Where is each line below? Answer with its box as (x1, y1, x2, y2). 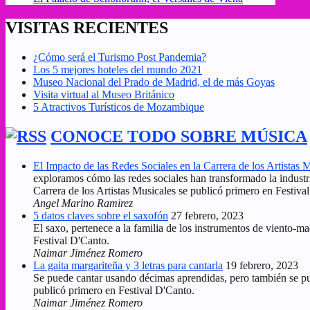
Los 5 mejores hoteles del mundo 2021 (33, 64, 202, 76)
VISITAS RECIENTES (6, 19, 168, 37)
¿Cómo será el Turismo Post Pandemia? (33, 51, 206, 64)
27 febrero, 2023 (171, 210, 244, 222)
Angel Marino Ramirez (33, 197, 133, 210)
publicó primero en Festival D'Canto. (33, 284, 194, 297)
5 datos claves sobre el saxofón (33, 210, 168, 222)
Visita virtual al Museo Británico (33, 89, 174, 101)
